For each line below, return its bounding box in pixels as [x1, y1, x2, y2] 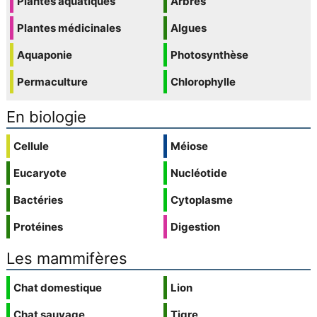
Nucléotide [170, 166, 227, 180]
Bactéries [13, 193, 63, 207]
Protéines [13, 220, 63, 234]
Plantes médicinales [16, 21, 121, 35]
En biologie [6, 108, 86, 127]
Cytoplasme [170, 193, 233, 207]
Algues [170, 21, 207, 35]
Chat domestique [13, 281, 102, 295]
